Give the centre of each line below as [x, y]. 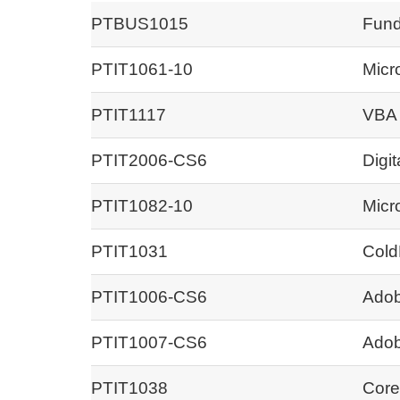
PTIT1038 [129, 387]
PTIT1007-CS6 [149, 342]
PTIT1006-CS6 [149, 296]
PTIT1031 [129, 251]
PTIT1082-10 [142, 205]
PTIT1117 [129, 114]
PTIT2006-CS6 [149, 160]
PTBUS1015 [140, 23]
